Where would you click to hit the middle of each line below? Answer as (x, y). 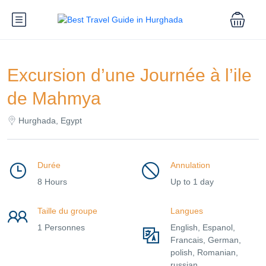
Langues (187, 211)
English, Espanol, (203, 227)
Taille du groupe (67, 211)
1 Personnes (61, 227)
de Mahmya (56, 98)
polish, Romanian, (204, 252)
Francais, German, (206, 240)
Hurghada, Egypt (50, 121)
